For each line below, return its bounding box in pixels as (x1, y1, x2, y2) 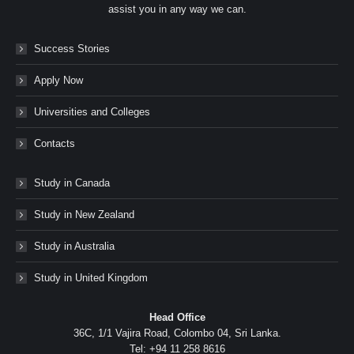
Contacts (34, 137, 75, 149)
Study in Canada (34, 177, 110, 189)
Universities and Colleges (34, 106, 150, 118)
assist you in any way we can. (107, 3, 247, 15)
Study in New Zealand (34, 209, 134, 220)
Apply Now (34, 74, 83, 86)
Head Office (149, 311, 205, 323)
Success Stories (34, 43, 110, 55)
